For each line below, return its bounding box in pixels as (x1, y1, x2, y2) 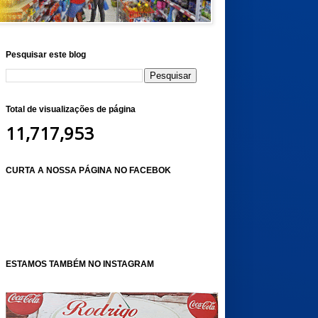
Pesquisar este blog (5, 50, 86, 60)
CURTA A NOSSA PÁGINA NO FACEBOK (5, 165, 171, 175)
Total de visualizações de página (5, 104, 136, 114)
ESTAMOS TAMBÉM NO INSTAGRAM (5, 259, 154, 269)
